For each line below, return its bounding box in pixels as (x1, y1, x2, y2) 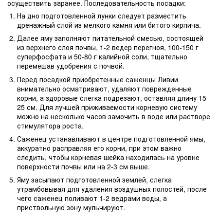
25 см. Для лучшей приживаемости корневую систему (17, 102, 197, 112)
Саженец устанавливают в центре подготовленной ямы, (17, 133, 205, 144)
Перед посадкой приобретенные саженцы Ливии (17, 74, 178, 84)
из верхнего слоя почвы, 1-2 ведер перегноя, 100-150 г (17, 42, 199, 53)
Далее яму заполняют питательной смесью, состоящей (17, 33, 203, 43)
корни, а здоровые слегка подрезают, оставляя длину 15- (17, 92, 209, 103)
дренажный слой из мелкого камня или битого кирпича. (17, 19, 201, 30)
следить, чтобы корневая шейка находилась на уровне (17, 152, 200, 162)
